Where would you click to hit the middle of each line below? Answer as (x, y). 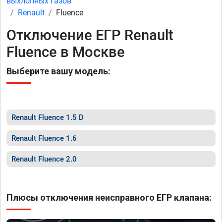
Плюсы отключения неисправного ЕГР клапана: (109, 197)
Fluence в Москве (66, 52)
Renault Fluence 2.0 (44, 159)
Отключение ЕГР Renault (90, 35)
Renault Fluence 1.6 (44, 138)
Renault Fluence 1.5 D (48, 117)
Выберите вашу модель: (58, 71)
